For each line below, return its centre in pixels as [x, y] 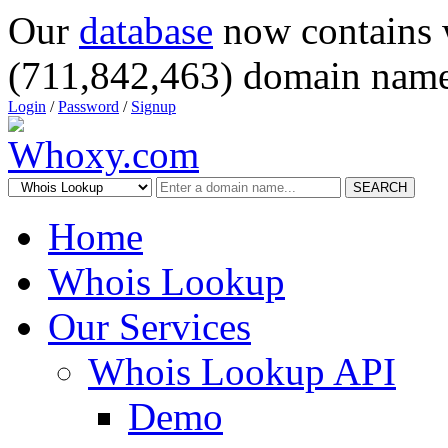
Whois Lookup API [242, 371]
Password [88, 106]
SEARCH [380, 187]
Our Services [149, 326]
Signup [153, 106]
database [146, 30]
